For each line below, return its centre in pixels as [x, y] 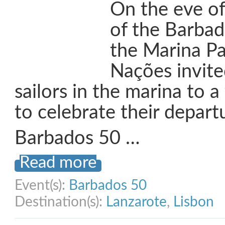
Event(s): [42, 185]
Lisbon [194, 202]
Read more [58, 163]
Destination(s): [60, 202]
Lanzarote [136, 202]
